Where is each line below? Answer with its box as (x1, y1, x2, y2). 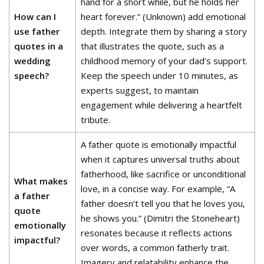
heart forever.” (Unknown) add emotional (81, 11, 246, 22)
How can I (14, 11, 57, 22)
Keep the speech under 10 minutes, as (81, 70, 239, 81)
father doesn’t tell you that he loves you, (81, 197, 246, 209)
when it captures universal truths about (81, 153, 240, 165)
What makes (14, 175, 68, 187)
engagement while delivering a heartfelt (81, 99, 243, 111)
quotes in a (14, 40, 64, 52)
